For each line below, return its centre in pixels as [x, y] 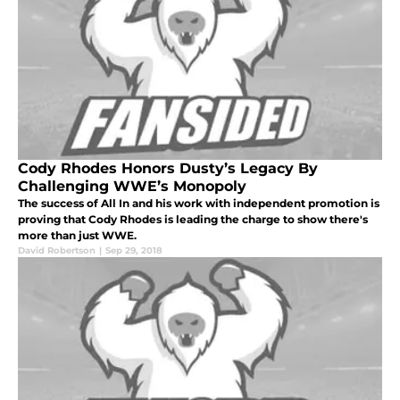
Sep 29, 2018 [134, 250]
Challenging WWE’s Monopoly [132, 186]
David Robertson [57, 250]
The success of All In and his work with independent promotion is [199, 203]
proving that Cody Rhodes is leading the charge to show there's [193, 219]
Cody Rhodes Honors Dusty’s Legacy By [168, 168]
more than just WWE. [77, 235]
